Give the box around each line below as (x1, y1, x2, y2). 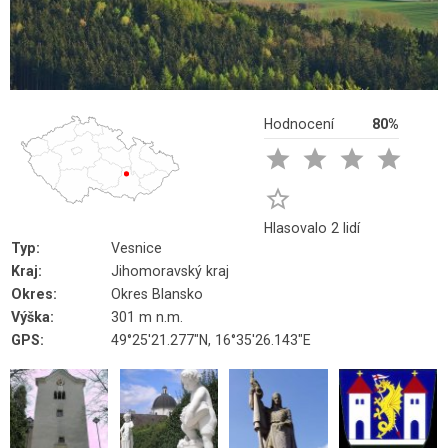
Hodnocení (263, 116, 334, 132)
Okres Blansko (111, 286, 203, 302)
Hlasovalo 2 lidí (263, 220, 360, 236)
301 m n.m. (111, 309, 183, 325)
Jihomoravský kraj (111, 263, 229, 279)
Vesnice (111, 240, 162, 256)
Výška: (11, 309, 54, 325)
